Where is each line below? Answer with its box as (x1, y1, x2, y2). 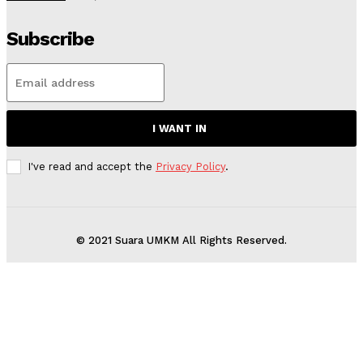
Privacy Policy (156, 160, 225, 173)
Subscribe (6, 28, 94, 51)
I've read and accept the (28, 160, 156, 173)
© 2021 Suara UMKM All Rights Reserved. (76, 234, 287, 247)
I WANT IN (152, 122, 207, 135)
